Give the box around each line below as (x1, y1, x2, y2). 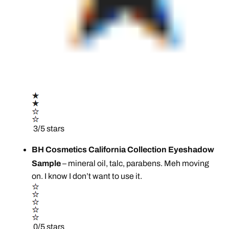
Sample (32, 158, 63, 168)
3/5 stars (32, 124, 65, 133)
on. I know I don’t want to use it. (32, 171, 144, 180)
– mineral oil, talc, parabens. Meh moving (62, 158, 210, 168)
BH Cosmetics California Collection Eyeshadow (32, 145, 215, 154)
